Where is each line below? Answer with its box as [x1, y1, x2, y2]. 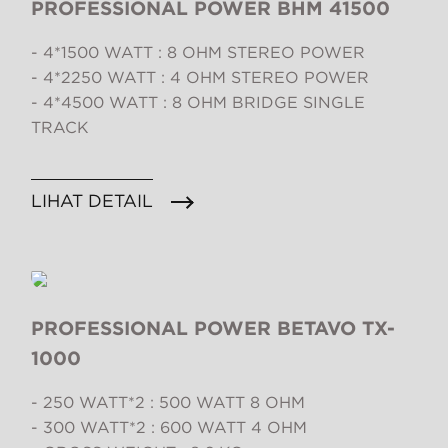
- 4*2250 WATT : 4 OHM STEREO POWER [31, 68, 369, 88]
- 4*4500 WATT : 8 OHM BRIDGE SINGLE [31, 93, 365, 113]
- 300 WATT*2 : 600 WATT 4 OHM [31, 418, 307, 438]
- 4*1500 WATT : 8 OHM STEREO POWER [31, 43, 365, 63]
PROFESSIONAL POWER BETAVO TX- [31, 317, 395, 341]
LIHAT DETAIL [31, 190, 153, 212]
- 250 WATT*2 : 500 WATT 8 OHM [31, 393, 305, 413]
